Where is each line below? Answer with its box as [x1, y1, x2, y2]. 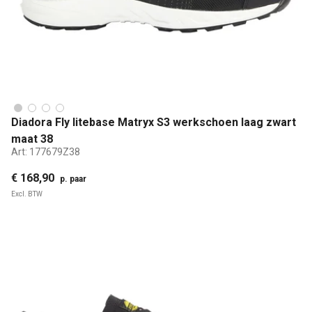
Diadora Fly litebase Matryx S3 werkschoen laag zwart [11, 115, 296, 129]
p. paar [60, 173, 86, 184]
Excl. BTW [11, 189, 42, 198]
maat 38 [11, 132, 53, 146]
